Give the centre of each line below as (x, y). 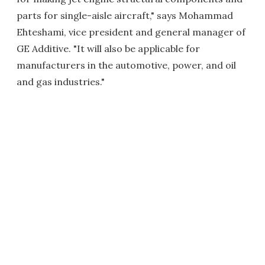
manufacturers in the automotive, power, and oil (126, 65)
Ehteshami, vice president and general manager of (131, 32)
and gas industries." (61, 82)
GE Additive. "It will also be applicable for (108, 49)
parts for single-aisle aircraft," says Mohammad (125, 16)
